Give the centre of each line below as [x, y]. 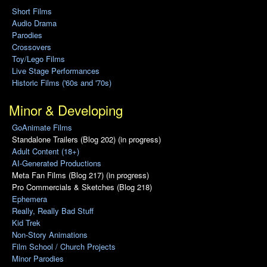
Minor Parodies [38, 259]
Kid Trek [26, 223]
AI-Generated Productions [56, 163]
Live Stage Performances [55, 71]
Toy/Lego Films [38, 59]
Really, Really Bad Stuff [52, 211]
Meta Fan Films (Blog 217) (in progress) [80, 175]
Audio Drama [34, 23]
